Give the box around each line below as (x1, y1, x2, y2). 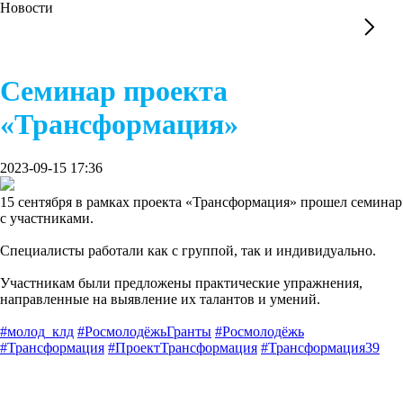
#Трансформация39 (261, 340, 380, 356)
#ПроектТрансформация (108, 340, 257, 356)
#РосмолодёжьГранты (77, 324, 211, 340)
